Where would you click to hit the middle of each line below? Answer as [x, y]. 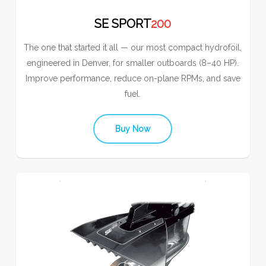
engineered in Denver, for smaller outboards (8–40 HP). [133, 63]
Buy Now [133, 129]
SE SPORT [123, 24]
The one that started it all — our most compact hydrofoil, [133, 48]
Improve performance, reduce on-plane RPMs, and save [133, 79]
